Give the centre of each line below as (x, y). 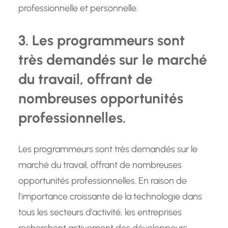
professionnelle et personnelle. (78, 8)
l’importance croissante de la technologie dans (110, 197)
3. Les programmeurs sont (102, 40)
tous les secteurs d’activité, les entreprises (100, 212)
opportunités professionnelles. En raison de (103, 181)
